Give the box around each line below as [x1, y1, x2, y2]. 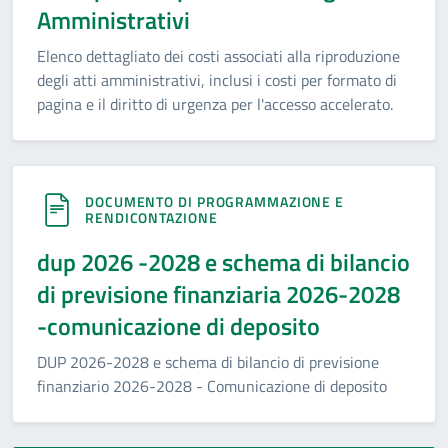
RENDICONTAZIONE [85, 207, 218, 228]
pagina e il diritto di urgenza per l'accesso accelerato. [37, 92, 393, 116]
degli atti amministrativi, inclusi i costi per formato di [37, 68, 397, 92]
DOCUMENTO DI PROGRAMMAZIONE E [85, 191, 345, 212]
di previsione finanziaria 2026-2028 [37, 276, 400, 312]
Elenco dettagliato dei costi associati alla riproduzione [37, 44, 400, 68]
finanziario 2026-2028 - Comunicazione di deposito [37, 374, 387, 398]
